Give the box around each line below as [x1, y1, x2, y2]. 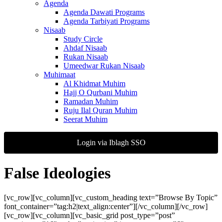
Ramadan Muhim [63, 97, 118, 106]
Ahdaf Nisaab [63, 44, 107, 52]
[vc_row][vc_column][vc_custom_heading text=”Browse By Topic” [4, 193, 218, 202]
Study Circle [63, 35, 103, 43]
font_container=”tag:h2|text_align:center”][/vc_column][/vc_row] [4, 202, 208, 211]
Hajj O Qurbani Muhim [63, 88, 137, 97]
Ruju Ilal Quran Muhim [63, 106, 137, 114]
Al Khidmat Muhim [63, 79, 125, 88]
